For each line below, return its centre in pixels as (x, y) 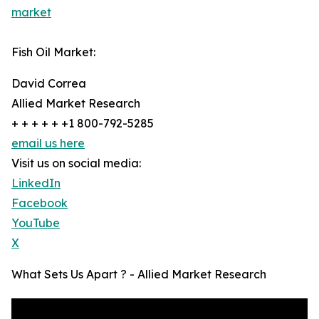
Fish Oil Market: (53, 52)
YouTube (36, 223)
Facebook (40, 203)
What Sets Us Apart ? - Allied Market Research (139, 274)
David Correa (49, 84)
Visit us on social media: (76, 163)
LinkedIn (36, 183)
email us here (48, 143)
